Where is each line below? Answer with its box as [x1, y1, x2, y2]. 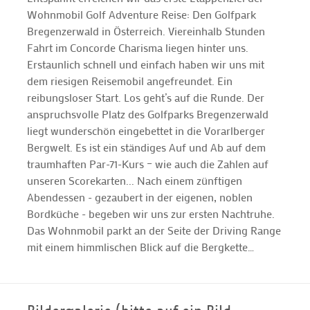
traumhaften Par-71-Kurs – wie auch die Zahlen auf [27, 156, 268, 171]
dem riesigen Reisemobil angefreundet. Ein [27, 73, 232, 88]
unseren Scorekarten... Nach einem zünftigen [27, 172, 242, 188]
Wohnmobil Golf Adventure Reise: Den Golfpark [27, 6, 256, 21]
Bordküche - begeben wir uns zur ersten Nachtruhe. [27, 206, 275, 221]
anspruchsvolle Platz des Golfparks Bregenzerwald [27, 106, 268, 121]
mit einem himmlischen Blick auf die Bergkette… [27, 239, 254, 254]
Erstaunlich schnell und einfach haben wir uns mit [27, 56, 264, 71]
